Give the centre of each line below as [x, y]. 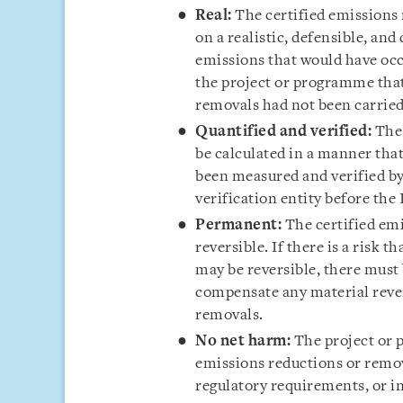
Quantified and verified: [285, 132]
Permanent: [240, 225]
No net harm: [245, 341]
